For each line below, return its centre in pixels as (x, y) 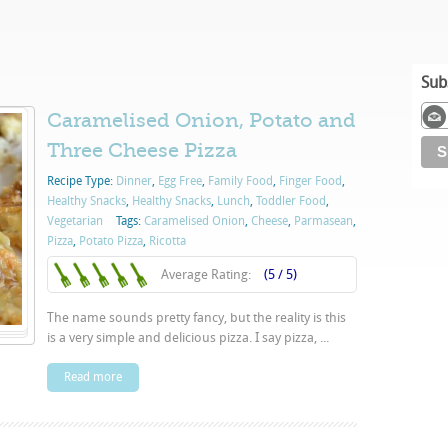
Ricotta (167, 241)
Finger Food (310, 181)
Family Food (240, 181)
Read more (93, 377)
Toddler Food (291, 201)
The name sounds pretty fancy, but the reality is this (196, 317)
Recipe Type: (81, 181)
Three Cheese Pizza (142, 150)
